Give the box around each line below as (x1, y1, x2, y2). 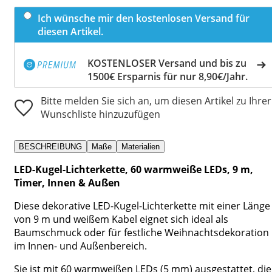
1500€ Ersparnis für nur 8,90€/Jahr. (87, 69, 248, 83)
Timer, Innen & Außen (14, 175, 120, 189)
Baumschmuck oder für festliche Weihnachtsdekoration (14, 225, 269, 239)
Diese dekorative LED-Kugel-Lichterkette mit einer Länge (14, 199, 270, 212)
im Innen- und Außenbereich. (14, 239, 147, 253)
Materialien (121, 141, 160, 151)
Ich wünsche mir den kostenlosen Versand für (38, 11, 250, 25)
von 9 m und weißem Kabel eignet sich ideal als (14, 212, 228, 226)
